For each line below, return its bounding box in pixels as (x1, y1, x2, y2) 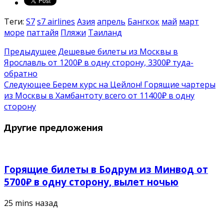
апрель (97, 15, 125, 27)
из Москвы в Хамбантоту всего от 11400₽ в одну (4, 89, 194, 101)
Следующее (4, 78, 50, 90)
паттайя (26, 26, 58, 38)
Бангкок (127, 15, 159, 27)
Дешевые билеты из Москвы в (56, 45, 178, 57)
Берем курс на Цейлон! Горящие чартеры (50, 78, 215, 90)
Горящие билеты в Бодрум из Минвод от (4, 162, 208, 175)
